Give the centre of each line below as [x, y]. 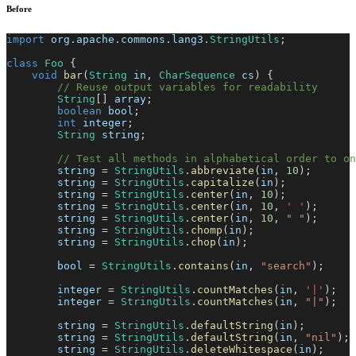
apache [95, 39]
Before [19, 8]
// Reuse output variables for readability [188, 87]
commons [143, 39]
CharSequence [197, 75]
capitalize [222, 182]
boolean [79, 110]
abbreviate [222, 170]
